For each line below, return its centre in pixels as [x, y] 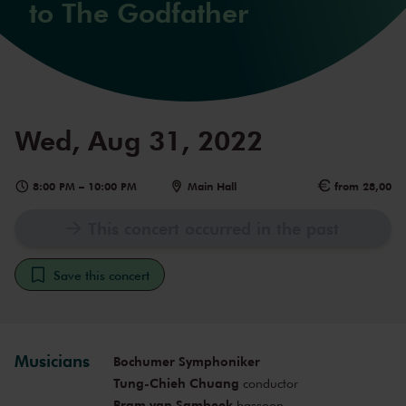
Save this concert [101, 275]
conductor [268, 383]
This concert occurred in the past [214, 229]
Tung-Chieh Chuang [176, 383]
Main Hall [212, 187]
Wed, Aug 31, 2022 [139, 140]
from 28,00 [362, 187]
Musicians [52, 361]
